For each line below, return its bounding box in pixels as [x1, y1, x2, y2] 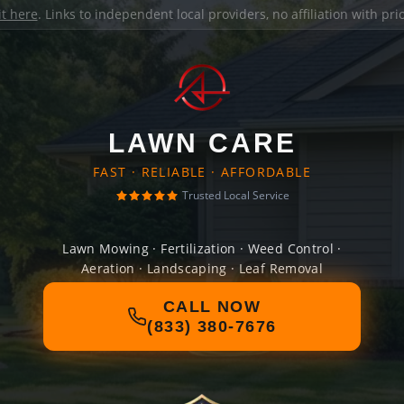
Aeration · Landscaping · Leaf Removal [81, 260, 323, 277]
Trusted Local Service [181, 188, 289, 203]
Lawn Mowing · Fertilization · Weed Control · [62, 240, 342, 257]
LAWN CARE [107, 128, 297, 158]
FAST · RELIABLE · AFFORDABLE [92, 163, 312, 180]
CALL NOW [162, 298, 262, 316]
